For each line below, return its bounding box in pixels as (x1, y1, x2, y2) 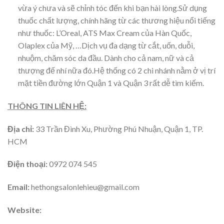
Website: (7, 204, 41, 214)
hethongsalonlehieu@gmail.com (31, 182, 139, 192)
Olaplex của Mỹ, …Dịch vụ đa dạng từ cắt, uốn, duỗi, (17, 40, 194, 50)
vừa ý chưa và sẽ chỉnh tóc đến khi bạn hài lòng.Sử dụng (17, 2, 207, 12)
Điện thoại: (7, 159, 47, 169)
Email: (7, 182, 31, 192)
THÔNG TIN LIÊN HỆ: (7, 100, 86, 110)
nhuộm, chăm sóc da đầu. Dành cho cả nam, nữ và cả (17, 52, 194, 62)
